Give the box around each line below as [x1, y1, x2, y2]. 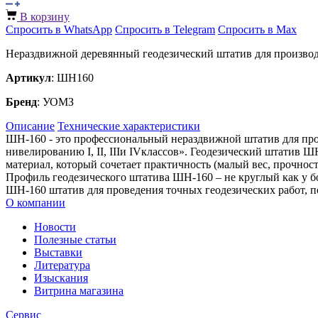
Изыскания [34, 271, 88, 284]
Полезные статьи [34, 233, 116, 246]
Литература [34, 258, 90, 271]
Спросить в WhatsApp [6, 23, 112, 35]
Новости [34, 220, 76, 233]
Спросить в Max [218, 23, 297, 35]
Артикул [6, 71, 51, 84]
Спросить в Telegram [115, 23, 215, 35]
